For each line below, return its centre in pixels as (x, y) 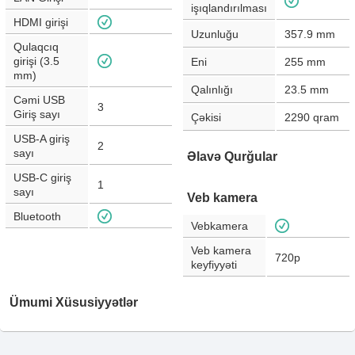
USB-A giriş (42, 139)
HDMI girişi (41, 22)
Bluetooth (37, 216)
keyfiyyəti (214, 265)
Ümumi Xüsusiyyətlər (74, 302)
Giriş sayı (37, 114)
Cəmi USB (39, 100)
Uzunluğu (215, 34)
